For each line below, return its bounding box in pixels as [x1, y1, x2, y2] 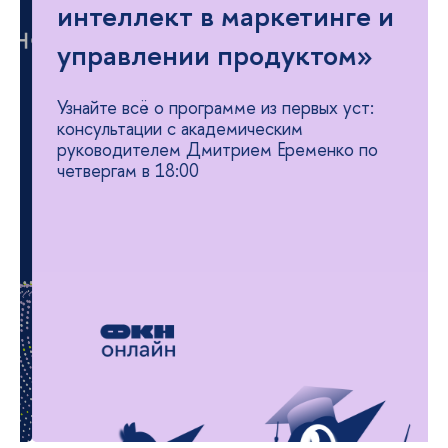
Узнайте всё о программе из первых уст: [45, 95, 362, 120]
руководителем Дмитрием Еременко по [45, 137, 366, 162]
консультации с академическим [45, 116, 291, 141]
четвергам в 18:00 [45, 158, 187, 183]
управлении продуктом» [45, 35, 368, 74]
